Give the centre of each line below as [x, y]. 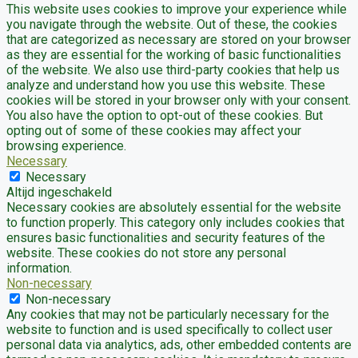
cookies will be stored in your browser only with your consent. [179, 100]
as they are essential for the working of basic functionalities [174, 54]
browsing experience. [66, 145]
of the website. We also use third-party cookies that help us [173, 70]
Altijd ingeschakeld [59, 192]
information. [39, 268]
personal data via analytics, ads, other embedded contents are [179, 344]
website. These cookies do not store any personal [146, 253]
